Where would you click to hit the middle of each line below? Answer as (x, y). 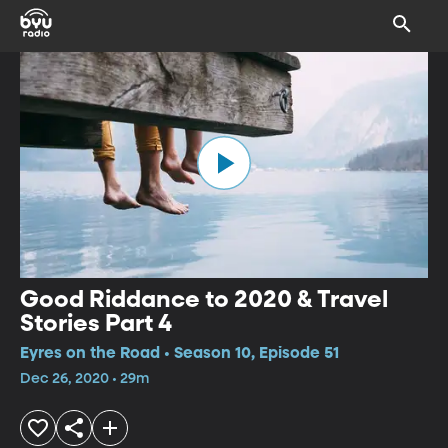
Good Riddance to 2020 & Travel (204, 299)
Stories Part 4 (96, 323)
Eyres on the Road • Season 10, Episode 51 (179, 353)
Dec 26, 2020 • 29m (84, 378)
